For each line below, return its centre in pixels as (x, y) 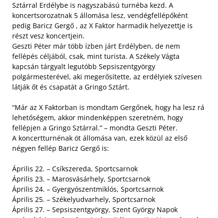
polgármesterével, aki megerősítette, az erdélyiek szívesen (107, 77)
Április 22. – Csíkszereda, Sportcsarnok (75, 169)
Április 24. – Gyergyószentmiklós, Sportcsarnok (88, 189)
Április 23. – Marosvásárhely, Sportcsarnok (81, 179)
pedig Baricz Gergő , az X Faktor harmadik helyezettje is (102, 26)
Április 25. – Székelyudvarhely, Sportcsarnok (84, 199)
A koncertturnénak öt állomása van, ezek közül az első (100, 138)
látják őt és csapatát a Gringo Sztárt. (71, 87)
